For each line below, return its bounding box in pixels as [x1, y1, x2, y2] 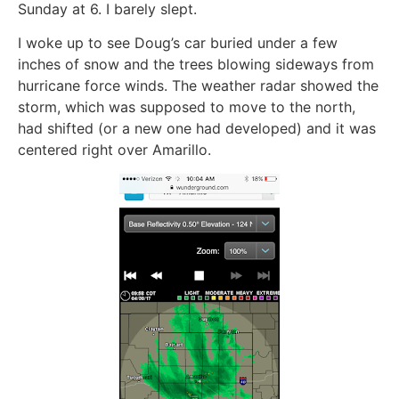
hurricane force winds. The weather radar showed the [18, 77, 379, 95]
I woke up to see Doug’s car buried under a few [18, 34, 338, 53]
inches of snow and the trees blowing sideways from [18, 55, 374, 74]
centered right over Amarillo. [18, 141, 211, 159]
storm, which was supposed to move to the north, [18, 98, 355, 117]
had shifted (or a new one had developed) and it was [18, 119, 376, 138]
